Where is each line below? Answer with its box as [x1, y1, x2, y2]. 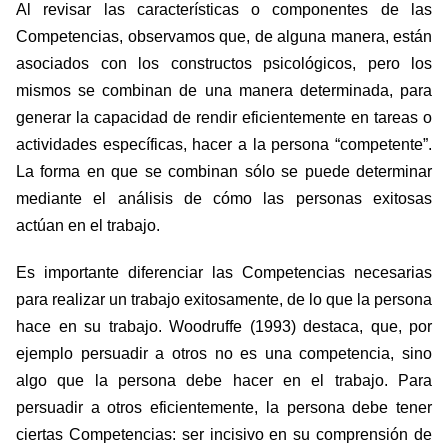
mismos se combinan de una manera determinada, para [16, 82, 432, 100]
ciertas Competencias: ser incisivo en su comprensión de [16, 426, 432, 444]
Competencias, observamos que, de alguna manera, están [16, 28, 432, 46]
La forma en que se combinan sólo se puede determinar [16, 163, 432, 181]
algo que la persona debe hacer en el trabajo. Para [16, 372, 432, 390]
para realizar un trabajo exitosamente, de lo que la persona [16, 291, 432, 309]
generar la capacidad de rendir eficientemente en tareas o [16, 109, 432, 127]
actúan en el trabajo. [16, 217, 160, 235]
